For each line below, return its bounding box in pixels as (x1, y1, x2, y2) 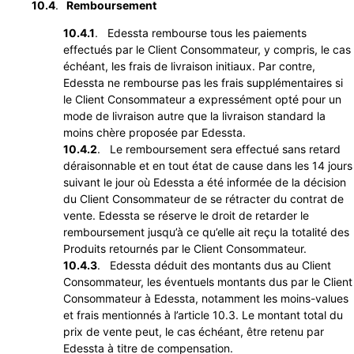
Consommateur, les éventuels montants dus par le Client (63, 275, 352, 289)
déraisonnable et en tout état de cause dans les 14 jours (63, 159, 352, 173)
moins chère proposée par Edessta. (63, 126, 246, 140)
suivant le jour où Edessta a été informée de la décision (63, 175, 346, 190)
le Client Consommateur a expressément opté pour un (63, 92, 341, 107)
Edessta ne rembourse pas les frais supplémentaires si (63, 76, 343, 90)
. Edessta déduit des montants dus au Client (97, 258, 331, 273)
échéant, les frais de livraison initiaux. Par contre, (63, 59, 315, 73)
